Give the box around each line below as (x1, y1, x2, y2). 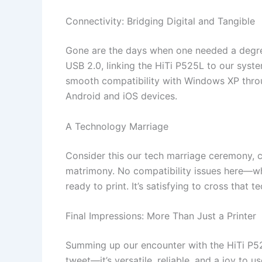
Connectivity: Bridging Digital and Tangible (65, 15, 255, 27)
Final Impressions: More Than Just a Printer (65, 210, 256, 222)
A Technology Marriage (65, 120, 168, 132)
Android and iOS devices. (65, 90, 177, 102)
